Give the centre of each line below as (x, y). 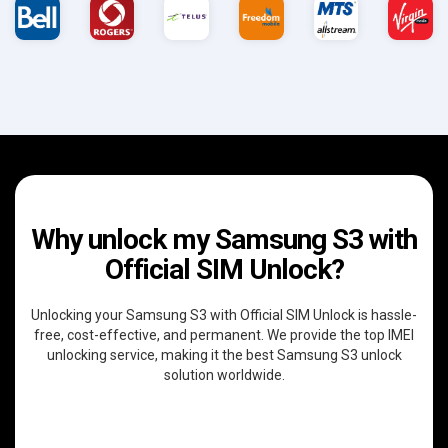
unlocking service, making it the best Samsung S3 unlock (224, 354)
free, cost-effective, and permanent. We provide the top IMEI (224, 334)
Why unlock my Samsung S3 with (224, 239)
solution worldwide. (224, 374)
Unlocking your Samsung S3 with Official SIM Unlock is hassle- (224, 314)
